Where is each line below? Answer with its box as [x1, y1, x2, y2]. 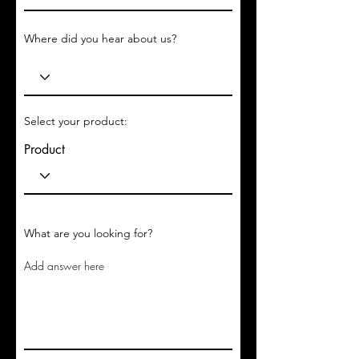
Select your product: [24, 114, 127, 128]
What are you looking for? [24, 226, 152, 240]
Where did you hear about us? [24, 31, 176, 46]
